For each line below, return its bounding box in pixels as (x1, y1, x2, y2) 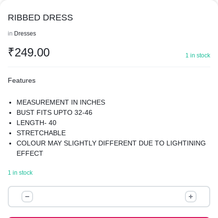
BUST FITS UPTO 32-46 (17, 109, 93, 116)
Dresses (14, 30, 36, 37)
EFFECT (17, 149, 44, 157)
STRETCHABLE (17, 129, 66, 137)
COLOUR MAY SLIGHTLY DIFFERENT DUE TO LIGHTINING (17, 139, 206, 147)
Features (8, 76, 36, 84)
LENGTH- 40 (17, 119, 57, 127)
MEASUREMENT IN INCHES (17, 98, 106, 106)
